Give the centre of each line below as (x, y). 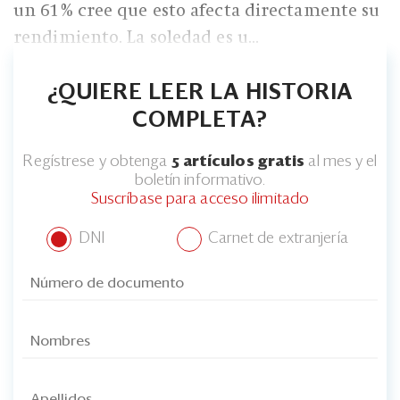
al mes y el (341, 162)
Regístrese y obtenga (97, 162)
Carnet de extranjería (276, 239)
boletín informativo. (200, 180)
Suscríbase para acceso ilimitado (200, 199)
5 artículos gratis (238, 162)
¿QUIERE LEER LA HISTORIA (200, 92)
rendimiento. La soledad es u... (137, 37)
